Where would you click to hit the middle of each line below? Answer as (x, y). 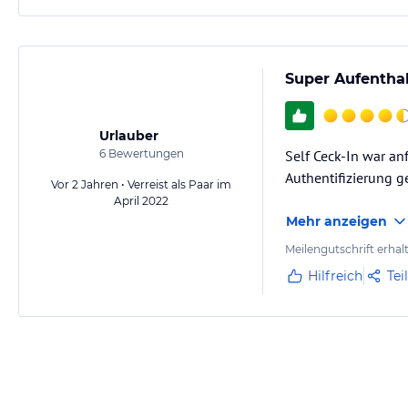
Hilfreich (335, 276)
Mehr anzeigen (337, 221)
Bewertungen (144, 153)
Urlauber (128, 136)
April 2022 (141, 201)
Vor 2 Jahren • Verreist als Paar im (141, 184)
